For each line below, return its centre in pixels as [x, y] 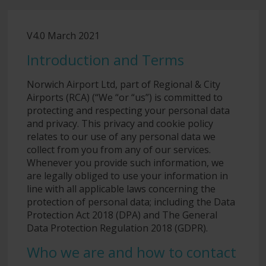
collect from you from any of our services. [118, 149]
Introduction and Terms [105, 59]
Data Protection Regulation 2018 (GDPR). [117, 228]
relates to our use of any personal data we [121, 136]
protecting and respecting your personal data [128, 110]
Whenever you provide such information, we [125, 162]
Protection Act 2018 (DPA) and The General [122, 215]
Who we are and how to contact [131, 252]
